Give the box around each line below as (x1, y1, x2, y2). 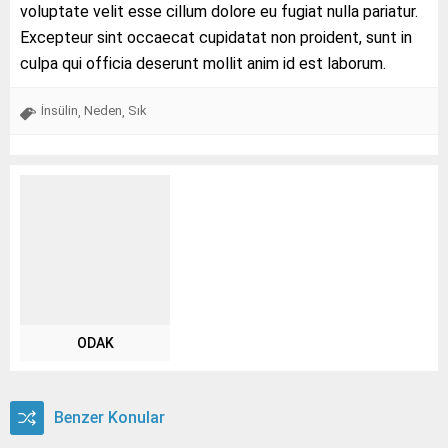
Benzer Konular (54, 407, 165, 427)
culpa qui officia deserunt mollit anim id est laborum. (20, 53, 386, 73)
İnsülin (41, 102, 78, 118)
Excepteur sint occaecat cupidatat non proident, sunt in (20, 27, 412, 47)
